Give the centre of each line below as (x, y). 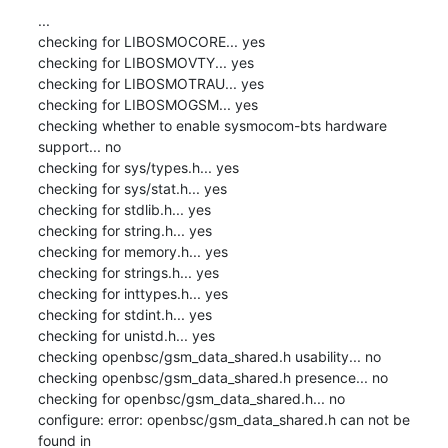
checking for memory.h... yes (132, 251)
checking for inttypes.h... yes (132, 293)
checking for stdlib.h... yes (124, 209)
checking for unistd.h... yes (126, 335)
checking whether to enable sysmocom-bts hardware (212, 125)
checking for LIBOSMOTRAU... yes (150, 83)
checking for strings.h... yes (128, 272)
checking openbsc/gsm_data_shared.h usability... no (209, 356)
